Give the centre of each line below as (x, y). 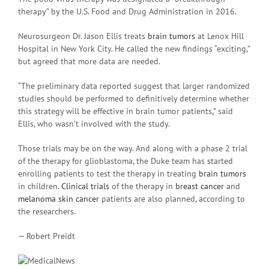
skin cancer (79, 198)
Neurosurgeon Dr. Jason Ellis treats (83, 36)
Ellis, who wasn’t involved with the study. (94, 123)
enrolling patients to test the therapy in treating (108, 173)
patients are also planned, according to (172, 198)
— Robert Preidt (47, 236)
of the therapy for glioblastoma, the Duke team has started (125, 161)
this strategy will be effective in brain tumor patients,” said (125, 111)
